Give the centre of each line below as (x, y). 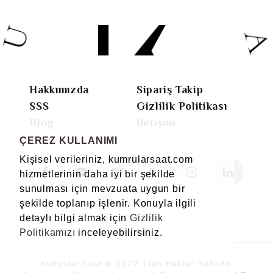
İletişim (156, 122)
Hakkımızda (59, 89)
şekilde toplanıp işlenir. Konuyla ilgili (108, 203)
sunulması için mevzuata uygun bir (102, 188)
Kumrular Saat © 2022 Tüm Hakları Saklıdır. (136, 263)
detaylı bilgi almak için (75, 218)
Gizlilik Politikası (182, 106)
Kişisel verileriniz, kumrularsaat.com (106, 159)
